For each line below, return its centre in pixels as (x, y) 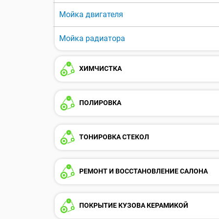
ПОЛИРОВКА (99, 102)
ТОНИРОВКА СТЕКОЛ (113, 137)
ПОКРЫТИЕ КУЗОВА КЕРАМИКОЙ (133, 205)
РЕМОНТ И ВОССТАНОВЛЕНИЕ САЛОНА (143, 171)
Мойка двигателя (91, 15)
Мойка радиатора (92, 39)
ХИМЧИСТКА (100, 68)
